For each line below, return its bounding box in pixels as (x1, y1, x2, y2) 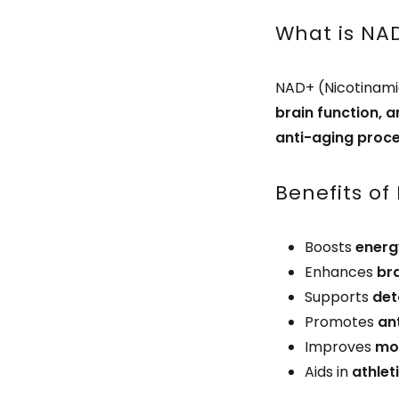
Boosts (305, 237, 356, 257)
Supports (305, 287, 373, 307)
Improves (305, 337, 376, 357)
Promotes (305, 312, 379, 332)
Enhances (305, 262, 378, 282)
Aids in (305, 362, 353, 382)
